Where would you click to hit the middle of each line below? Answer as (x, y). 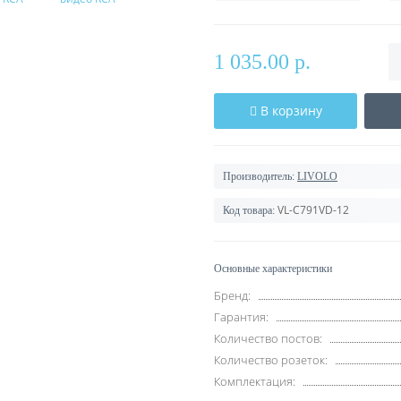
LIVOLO (317, 176)
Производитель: (259, 176)
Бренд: (232, 295)
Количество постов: (268, 338)
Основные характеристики (273, 269)
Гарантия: (241, 317)
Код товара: (249, 210)
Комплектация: (255, 381)
